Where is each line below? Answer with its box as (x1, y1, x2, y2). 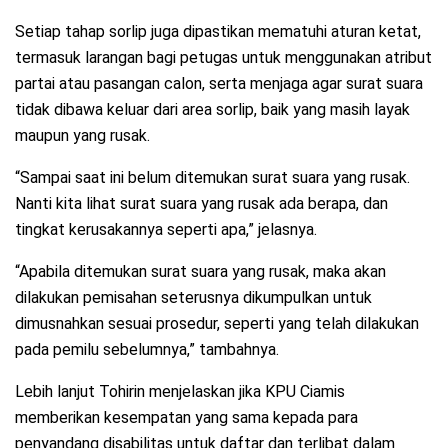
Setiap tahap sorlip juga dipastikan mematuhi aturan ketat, (15, 21, 421, 41)
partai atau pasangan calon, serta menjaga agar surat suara (15, 73, 423, 93)
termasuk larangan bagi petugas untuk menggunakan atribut (15, 47, 432, 67)
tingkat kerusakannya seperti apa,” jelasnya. (15, 219, 317, 239)
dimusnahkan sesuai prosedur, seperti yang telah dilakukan (15, 313, 419, 333)
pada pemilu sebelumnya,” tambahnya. (15, 339, 279, 359)
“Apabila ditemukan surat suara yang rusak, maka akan (15, 261, 386, 281)
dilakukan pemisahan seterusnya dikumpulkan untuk (15, 287, 372, 307)
